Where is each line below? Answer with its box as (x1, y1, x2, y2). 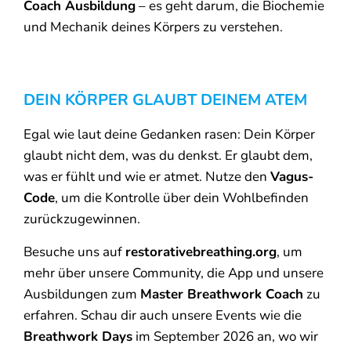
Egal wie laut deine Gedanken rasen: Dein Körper (24, 125, 315, 144)
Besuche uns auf (24, 242, 125, 261)
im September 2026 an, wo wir (132, 327, 318, 346)
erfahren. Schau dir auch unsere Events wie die (24, 306, 302, 324)
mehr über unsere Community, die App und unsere (24, 263, 324, 282)
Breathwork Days (24, 327, 132, 346)
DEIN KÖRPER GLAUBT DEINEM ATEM (24, 89, 307, 111)
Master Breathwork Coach (140, 284, 303, 303)
